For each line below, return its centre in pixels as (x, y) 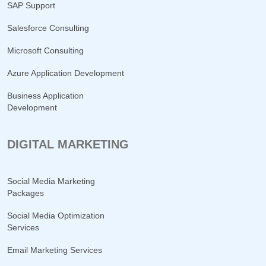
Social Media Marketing (51, 181)
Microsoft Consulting (45, 50)
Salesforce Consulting (48, 28)
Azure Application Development (66, 73)
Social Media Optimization (56, 216)
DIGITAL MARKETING (68, 144)
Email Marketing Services (55, 250)
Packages (26, 193)
